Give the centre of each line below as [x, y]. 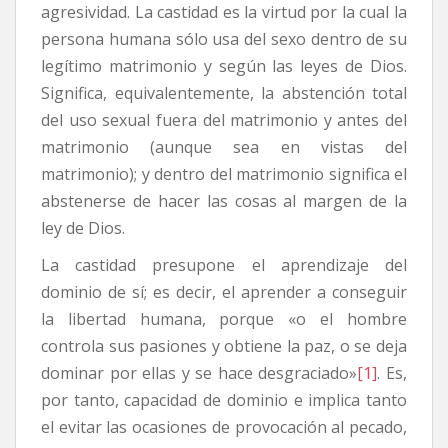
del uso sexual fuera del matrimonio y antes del [224, 120]
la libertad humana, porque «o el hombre [224, 319]
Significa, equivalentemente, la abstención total [224, 93]
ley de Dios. [83, 228]
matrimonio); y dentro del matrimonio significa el [224, 174]
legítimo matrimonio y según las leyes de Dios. [224, 66]
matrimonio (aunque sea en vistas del [224, 147]
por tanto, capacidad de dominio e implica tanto [224, 400]
